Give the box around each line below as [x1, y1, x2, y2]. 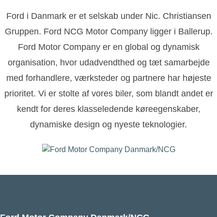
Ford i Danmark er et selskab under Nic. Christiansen [6, 11, 211, 21]
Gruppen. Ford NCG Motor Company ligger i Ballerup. [4, 26, 213, 36]
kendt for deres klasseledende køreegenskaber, [16, 104, 201, 114]
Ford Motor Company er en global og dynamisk [17, 42, 200, 52]
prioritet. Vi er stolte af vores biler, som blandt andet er [4, 88, 213, 98]
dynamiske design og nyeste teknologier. [30, 119, 187, 129]
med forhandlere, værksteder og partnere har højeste [6, 73, 211, 83]
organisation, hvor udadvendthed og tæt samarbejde [7, 57, 210, 67]
